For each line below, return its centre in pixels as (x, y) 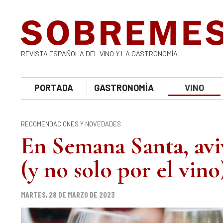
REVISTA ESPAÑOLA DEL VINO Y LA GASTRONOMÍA (99, 54)
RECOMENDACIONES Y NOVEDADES (71, 124)
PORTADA (54, 88)
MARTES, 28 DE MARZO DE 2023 (68, 194)
